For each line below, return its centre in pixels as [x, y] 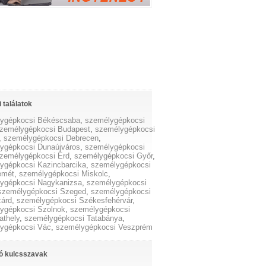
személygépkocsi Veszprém [104, 227]
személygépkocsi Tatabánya [74, 218]
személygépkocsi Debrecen [51, 138]
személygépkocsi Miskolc [64, 174]
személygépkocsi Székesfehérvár [75, 200]
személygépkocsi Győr [114, 156]
